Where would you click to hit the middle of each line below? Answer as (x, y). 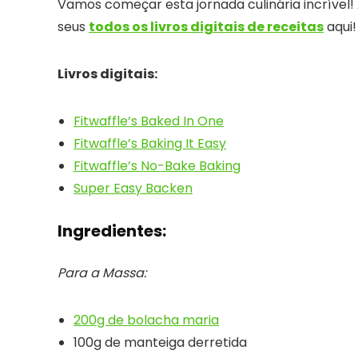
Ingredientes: (112, 231)
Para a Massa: (102, 273)
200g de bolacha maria (146, 320)
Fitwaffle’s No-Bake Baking (157, 166)
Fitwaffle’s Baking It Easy (150, 144)
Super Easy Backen (133, 189)
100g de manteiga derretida (160, 343)
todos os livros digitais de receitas (206, 27)
